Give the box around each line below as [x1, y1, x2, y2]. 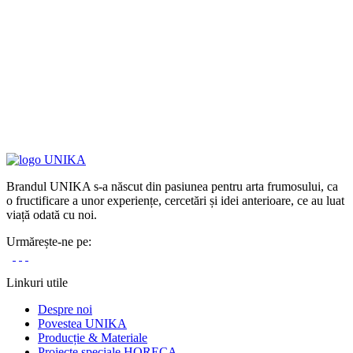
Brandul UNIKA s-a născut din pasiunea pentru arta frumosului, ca [6, 179, 338, 193]
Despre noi [38, 302, 92, 316]
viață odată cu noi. [6, 207, 97, 221]
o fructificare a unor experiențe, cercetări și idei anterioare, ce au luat [6, 193, 344, 207]
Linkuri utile [6, 275, 68, 289]
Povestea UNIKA [38, 316, 127, 330]
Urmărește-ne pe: [6, 234, 91, 248]
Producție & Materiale [38, 330, 147, 344]
